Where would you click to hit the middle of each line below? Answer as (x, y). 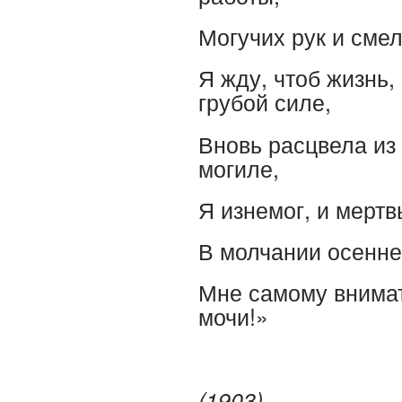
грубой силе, (265, 102)
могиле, (239, 167)
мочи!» (233, 316)
